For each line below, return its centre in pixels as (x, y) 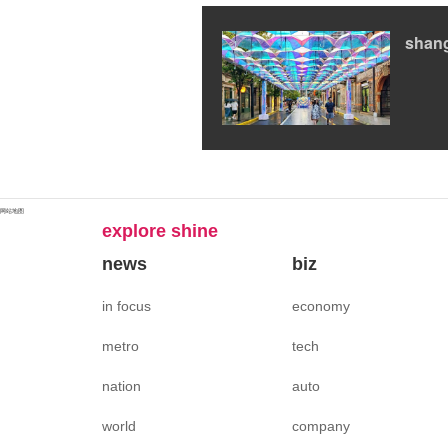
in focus (126, 306)
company (321, 426)
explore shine (160, 231)
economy (321, 306)
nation (121, 386)
